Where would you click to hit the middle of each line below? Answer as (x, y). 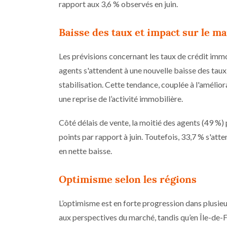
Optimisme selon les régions (128, 179)
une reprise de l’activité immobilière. (121, 98)
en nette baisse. (85, 150)
